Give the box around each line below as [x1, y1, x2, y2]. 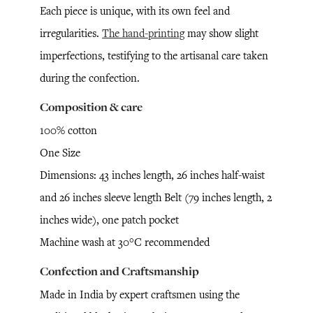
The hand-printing [102, 26, 184, 41]
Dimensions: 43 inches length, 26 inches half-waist [40, 168, 265, 182]
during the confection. [40, 71, 140, 85]
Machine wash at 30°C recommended [40, 235, 210, 249]
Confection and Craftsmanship [40, 263, 199, 279]
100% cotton [40, 123, 97, 138]
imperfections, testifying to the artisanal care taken [40, 48, 268, 63]
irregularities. [40, 26, 102, 41]
